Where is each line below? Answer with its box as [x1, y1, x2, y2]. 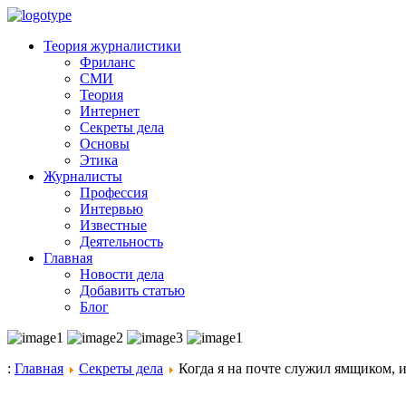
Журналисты [43, 169, 122, 184]
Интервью [80, 201, 143, 217]
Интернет [80, 103, 140, 119]
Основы [80, 136, 130, 151]
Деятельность [80, 234, 163, 249]
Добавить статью [80, 283, 185, 298]
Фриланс [80, 54, 135, 70]
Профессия [80, 185, 148, 200]
